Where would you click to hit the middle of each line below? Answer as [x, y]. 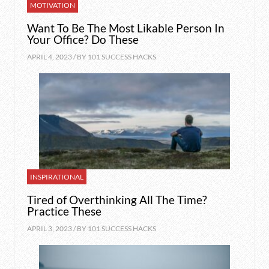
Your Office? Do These [83, 39]
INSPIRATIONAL [56, 177]
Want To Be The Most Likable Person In [125, 28]
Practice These [64, 211]
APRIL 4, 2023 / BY [57, 57]
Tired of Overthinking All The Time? [117, 200]
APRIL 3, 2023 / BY [57, 228]
